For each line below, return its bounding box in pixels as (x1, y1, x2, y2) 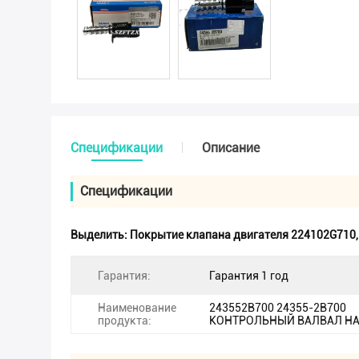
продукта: (98, 314, 151, 327)
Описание (202, 140, 260, 155)
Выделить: (71, 228, 130, 241)
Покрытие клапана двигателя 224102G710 (130, 228, 356, 241)
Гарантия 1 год (209, 269, 288, 282)
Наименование (98, 301, 176, 314)
